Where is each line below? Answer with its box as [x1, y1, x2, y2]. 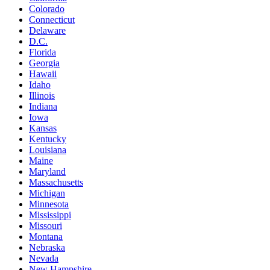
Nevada [29, 253, 58, 264]
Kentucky [29, 134, 66, 145]
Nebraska [29, 242, 65, 253]
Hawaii [29, 69, 57, 80]
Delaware [29, 25, 66, 36]
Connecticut [29, 14, 75, 25]
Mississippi [29, 210, 71, 221]
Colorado [29, 4, 64, 14]
